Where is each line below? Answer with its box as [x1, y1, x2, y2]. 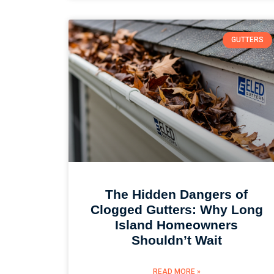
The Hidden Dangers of [105, 187, 248, 202]
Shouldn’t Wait [131, 233, 222, 248]
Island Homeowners [115, 218, 239, 232]
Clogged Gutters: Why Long [90, 202, 263, 217]
